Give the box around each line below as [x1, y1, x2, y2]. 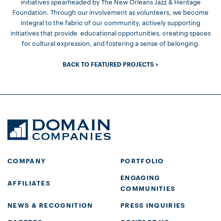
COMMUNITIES [120, 183, 176, 192]
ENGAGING [120, 172, 160, 182]
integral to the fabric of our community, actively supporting [21, 18, 200, 27]
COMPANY [7, 155, 46, 165]
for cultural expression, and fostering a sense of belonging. [21, 38, 200, 47]
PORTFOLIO [120, 155, 164, 165]
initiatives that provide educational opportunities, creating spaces [10, 28, 211, 37]
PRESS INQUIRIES [120, 200, 185, 209]
